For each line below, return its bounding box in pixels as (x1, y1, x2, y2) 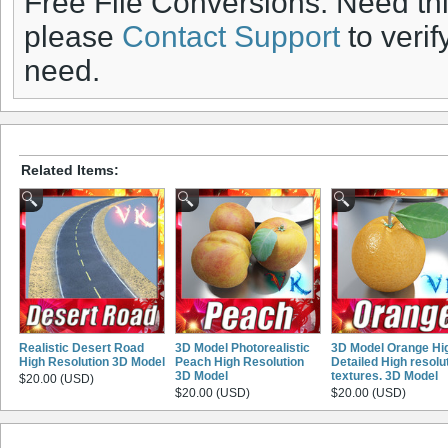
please (24, 20, 122, 54)
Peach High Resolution (175, 354, 304, 369)
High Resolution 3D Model (19, 354, 165, 369)
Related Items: (21, 161, 119, 178)
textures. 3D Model (331, 368, 438, 383)
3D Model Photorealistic (175, 340, 310, 355)
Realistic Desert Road (19, 340, 144, 355)
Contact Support (122, 20, 340, 54)
